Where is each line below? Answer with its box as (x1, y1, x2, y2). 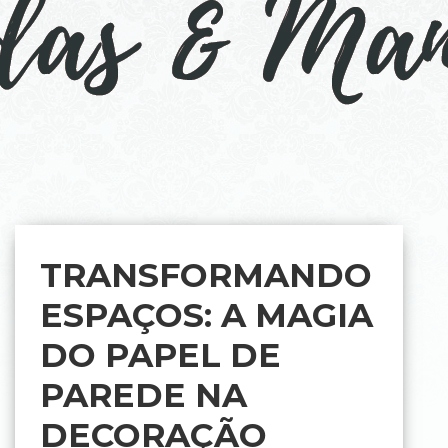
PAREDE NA (40, 375, 247, 415)
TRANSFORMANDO (40, 255, 372, 295)
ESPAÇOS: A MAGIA (40, 295, 373, 335)
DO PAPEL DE (40, 335, 281, 375)
